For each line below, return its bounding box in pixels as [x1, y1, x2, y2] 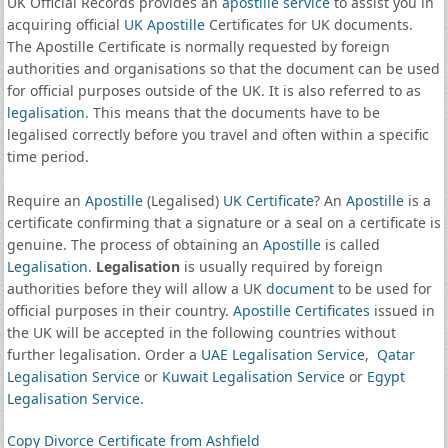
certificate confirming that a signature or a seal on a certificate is [6, 213, 441, 232]
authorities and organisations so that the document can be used [6, 59, 440, 78]
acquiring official [6, 15, 124, 34]
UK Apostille [123, 15, 205, 34]
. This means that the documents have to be [84, 103, 380, 122]
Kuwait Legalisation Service [161, 367, 345, 386]
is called [320, 235, 380, 254]
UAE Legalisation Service [200, 345, 365, 364]
